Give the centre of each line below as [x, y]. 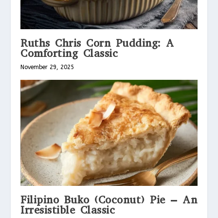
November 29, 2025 [47, 67]
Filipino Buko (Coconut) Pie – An [109, 200]
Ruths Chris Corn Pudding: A [97, 43]
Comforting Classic [69, 54]
